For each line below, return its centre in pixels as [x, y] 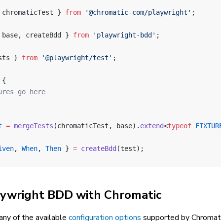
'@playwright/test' [75, 58]
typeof [180, 126]
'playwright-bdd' [122, 35]
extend [152, 126]
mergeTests [32, 126]
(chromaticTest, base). [97, 126]
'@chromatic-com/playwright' [136, 12]
